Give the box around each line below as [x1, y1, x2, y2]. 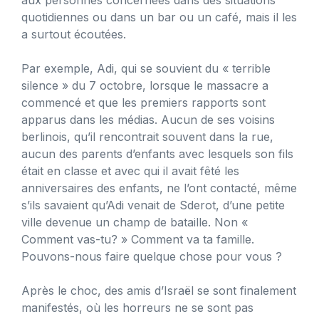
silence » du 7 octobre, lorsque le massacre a [21, 78, 268, 93]
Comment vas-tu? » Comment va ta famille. [21, 231, 254, 246]
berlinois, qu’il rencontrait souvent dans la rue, [21, 129, 273, 144]
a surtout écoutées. [21, 26, 126, 41]
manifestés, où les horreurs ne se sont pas [21, 300, 253, 315]
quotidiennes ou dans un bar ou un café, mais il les [21, 9, 297, 24]
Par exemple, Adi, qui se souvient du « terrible [21, 61, 271, 75]
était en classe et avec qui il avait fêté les [21, 163, 239, 178]
